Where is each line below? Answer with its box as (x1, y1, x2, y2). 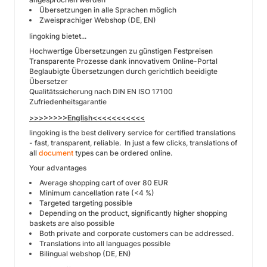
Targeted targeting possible (39, 198, 132, 207)
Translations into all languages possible (39, 239, 170, 248)
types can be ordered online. (73, 148, 172, 157)
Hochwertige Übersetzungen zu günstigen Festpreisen (29, 46, 213, 55)
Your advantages (29, 163, 86, 172)
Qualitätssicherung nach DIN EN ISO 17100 (29, 87, 173, 96)
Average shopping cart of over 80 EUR (39, 178, 168, 187)
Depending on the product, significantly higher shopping (39, 209, 227, 218)
